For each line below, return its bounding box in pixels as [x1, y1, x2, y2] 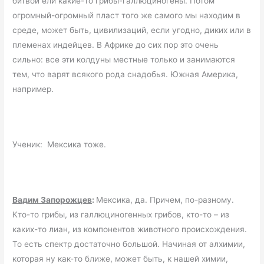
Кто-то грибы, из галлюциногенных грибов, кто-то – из [12, 209, 230, 219]
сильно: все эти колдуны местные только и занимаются [12, 55, 236, 65]
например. [12, 84, 54, 94]
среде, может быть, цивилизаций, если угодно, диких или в [12, 25, 252, 35]
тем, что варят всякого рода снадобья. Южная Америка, [12, 70, 239, 80]
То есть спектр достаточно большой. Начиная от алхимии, [12, 239, 246, 249]
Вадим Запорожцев [12, 194, 93, 204]
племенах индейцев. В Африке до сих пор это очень [12, 40, 219, 50]
